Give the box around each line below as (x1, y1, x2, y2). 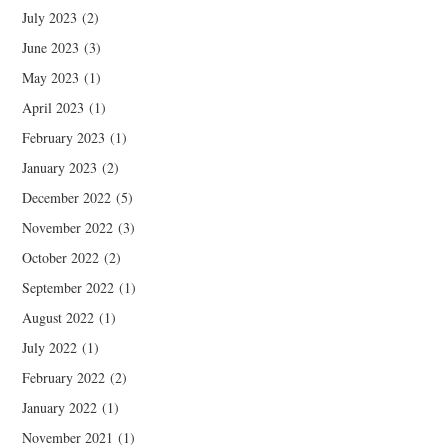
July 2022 (22, 337, 78, 357)
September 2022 (22, 277, 115, 297)
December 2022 (22, 187, 112, 207)
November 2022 (22, 217, 114, 237)
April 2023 (22, 97, 85, 117)
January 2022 (22, 397, 98, 417)
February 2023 (22, 127, 106, 147)
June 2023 (22, 37, 80, 57)
